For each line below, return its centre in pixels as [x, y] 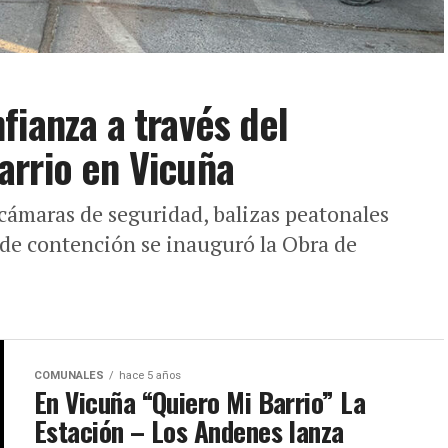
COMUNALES [69, 375]
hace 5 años [150, 375]
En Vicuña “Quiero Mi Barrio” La [200, 402]
